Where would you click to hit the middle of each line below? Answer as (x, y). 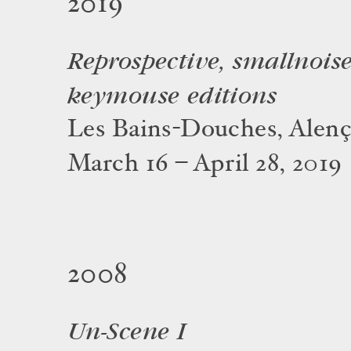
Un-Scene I (127, 332)
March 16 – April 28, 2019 (205, 165)
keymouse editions (172, 96)
